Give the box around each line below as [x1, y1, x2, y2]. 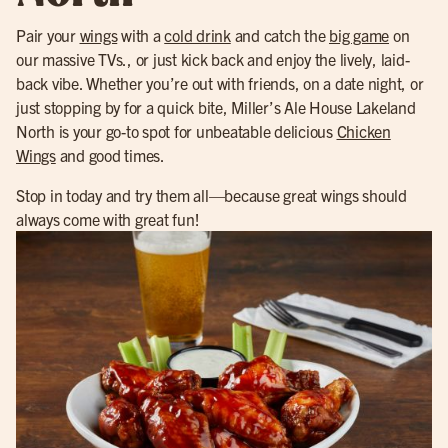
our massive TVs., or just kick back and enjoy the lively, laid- [16, 49, 410, 70]
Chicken [336, 121, 391, 142]
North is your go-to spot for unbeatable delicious [16, 121, 337, 142]
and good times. [55, 145, 165, 166]
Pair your [16, 25, 80, 46]
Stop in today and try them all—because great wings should [16, 185, 407, 206]
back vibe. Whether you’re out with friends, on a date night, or [16, 73, 424, 94]
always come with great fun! [16, 209, 200, 230]
